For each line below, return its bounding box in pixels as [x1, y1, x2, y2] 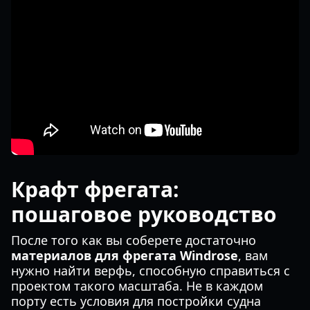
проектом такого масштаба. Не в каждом [11, 277, 263, 294]
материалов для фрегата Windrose [11, 247, 238, 264]
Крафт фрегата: [11, 175, 179, 203]
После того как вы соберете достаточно [11, 232, 256, 248]
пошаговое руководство [11, 200, 277, 228]
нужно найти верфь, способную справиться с [11, 262, 290, 279]
